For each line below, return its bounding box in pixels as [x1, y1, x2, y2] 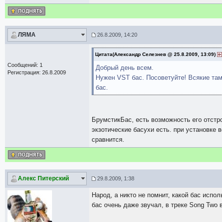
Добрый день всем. [96, 64, 154, 71]
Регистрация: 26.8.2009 [7, 69, 66, 75]
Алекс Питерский [18, 175, 69, 182]
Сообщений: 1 [7, 62, 43, 68]
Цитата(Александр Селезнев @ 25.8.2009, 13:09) [95, 52, 217, 57]
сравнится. [92, 136, 124, 143]
